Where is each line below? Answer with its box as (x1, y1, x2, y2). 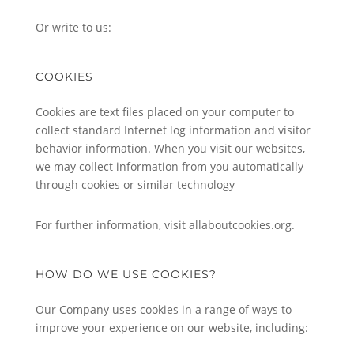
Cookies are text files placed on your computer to (35, 104, 294, 119)
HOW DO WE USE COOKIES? (35, 267, 217, 281)
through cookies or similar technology (35, 177, 235, 192)
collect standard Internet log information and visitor (35, 122, 311, 137)
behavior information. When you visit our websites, (35, 141, 305, 156)
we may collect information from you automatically (35, 159, 303, 174)
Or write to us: (35, 20, 111, 35)
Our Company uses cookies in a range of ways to (35, 302, 292, 317)
